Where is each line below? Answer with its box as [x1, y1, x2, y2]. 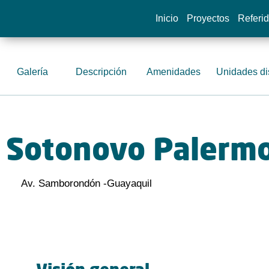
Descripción [76, 67, 127, 77]
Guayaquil [107, 178, 152, 189]
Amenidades [147, 67, 201, 77]
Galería [17, 67, 49, 77]
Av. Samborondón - [21, 178, 107, 189]
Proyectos [186, 13, 229, 23]
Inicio [155, 13, 178, 23]
